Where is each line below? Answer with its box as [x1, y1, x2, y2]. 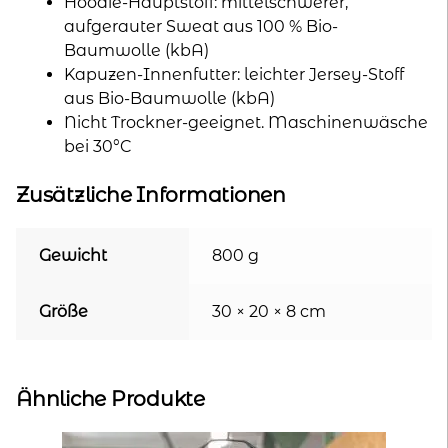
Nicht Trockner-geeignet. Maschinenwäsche [64, 113, 428, 133]
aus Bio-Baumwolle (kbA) [64, 89, 275, 109]
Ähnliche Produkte [16, 385, 205, 411]
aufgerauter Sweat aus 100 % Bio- [64, 17, 338, 37]
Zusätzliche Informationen [16, 181, 286, 207]
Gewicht [38, 246, 107, 266]
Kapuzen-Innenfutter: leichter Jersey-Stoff [64, 65, 404, 85]
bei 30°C [64, 137, 132, 157]
